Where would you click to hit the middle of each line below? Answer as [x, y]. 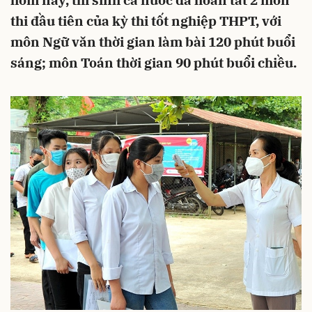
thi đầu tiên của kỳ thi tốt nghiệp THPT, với [146, 21]
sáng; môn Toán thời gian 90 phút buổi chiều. [154, 63]
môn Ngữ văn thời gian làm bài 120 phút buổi [153, 42]
